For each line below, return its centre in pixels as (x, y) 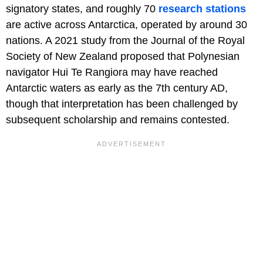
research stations (202, 9)
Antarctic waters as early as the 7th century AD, (117, 88)
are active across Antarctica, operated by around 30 (127, 24)
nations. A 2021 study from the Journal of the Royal (125, 40)
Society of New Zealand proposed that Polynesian (123, 56)
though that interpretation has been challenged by (122, 104)
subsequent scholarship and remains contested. (118, 119)
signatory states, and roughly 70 (82, 9)
